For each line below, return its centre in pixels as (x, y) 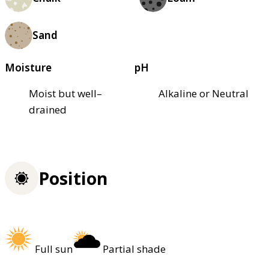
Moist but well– (65, 93)
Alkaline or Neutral (204, 93)
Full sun (54, 249)
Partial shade (134, 249)
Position (73, 179)
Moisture (28, 67)
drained (48, 109)
